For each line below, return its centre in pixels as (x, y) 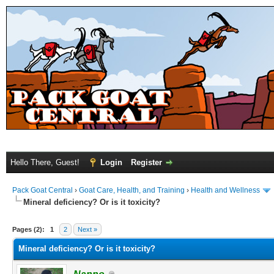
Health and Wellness (225, 190)
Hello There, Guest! (46, 162)
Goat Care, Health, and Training (132, 190)
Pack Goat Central (43, 190)
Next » (87, 229)
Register (146, 162)
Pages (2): (28, 229)
